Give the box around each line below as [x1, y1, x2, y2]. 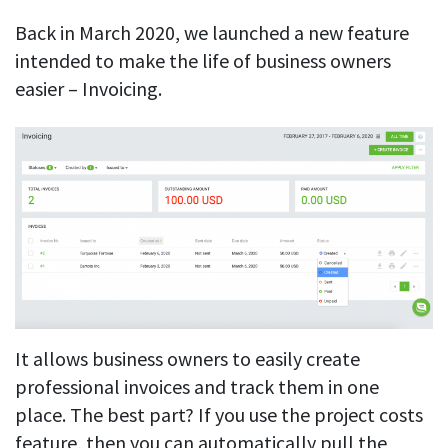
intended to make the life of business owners [15, 48, 391, 74]
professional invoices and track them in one [15, 374, 379, 400]
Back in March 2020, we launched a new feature [15, 20, 409, 46]
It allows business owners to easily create [15, 346, 360, 372]
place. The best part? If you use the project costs [15, 402, 423, 428]
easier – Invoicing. [15, 76, 166, 102]
